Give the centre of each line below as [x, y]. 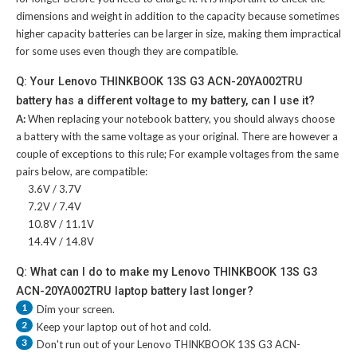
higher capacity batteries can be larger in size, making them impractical [178, 34]
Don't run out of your [87, 345]
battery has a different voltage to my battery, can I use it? [165, 101]
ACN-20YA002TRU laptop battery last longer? [135, 291]
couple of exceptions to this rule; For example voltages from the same [177, 154]
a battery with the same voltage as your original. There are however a [177, 137]
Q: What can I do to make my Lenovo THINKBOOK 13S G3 [167, 272]
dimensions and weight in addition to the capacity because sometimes [178, 16]
